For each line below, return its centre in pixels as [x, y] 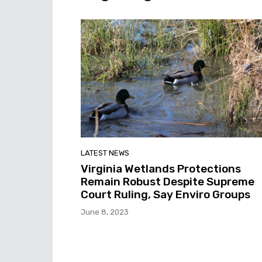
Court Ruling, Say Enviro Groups [166, 194]
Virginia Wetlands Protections [161, 168]
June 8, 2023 [105, 212]
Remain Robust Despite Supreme [168, 181]
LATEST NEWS [105, 153]
